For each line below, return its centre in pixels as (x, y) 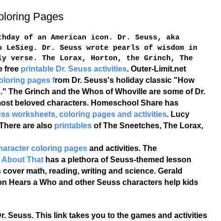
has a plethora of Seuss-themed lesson (117, 160)
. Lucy (178, 114)
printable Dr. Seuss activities (74, 69)
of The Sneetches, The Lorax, (147, 126)
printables (73, 126)
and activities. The (122, 148)
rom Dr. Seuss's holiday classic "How (124, 80)
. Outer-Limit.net (156, 69)
